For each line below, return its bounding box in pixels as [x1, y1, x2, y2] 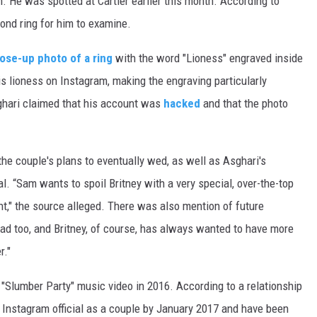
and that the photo [200, 96, 288, 111]
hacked [163, 96, 200, 111]
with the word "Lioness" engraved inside [113, 51, 303, 66]
